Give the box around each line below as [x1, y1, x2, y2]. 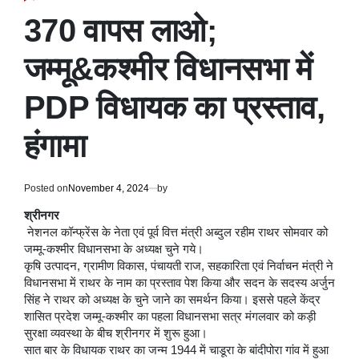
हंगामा [24, 127, 87, 163]
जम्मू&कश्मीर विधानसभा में [24, 50, 313, 87]
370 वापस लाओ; [24, 12, 216, 48]
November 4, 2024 [68, 182, 149, 194]
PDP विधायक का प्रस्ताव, [24, 89, 325, 125]
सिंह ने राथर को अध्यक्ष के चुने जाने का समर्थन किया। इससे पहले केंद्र [24, 292, 321, 306]
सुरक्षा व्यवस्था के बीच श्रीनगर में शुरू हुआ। [24, 326, 208, 340]
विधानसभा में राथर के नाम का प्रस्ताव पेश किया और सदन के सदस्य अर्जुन [24, 276, 335, 289]
